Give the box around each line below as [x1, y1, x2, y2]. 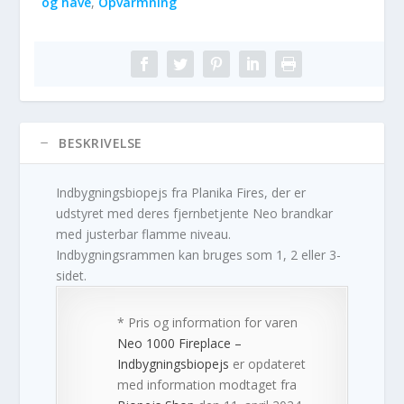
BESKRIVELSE [59, 134, 142, 152]
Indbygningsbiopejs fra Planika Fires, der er [56, 184, 307, 202]
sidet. [56, 267, 87, 285]
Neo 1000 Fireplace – [117, 335, 243, 353]
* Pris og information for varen [117, 314, 298, 332]
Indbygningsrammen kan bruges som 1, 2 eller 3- [56, 246, 342, 264]
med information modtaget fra [117, 376, 298, 394]
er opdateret [229, 355, 307, 373]
